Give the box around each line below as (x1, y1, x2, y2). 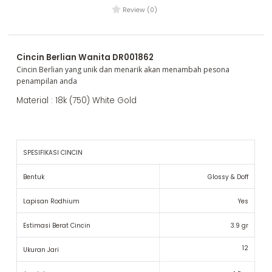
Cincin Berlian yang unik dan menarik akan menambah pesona (16, 64, 230, 75)
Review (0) (121, 5, 157, 15)
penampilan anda (16, 75, 78, 86)
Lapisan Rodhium (23, 196, 80, 206)
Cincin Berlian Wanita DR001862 (16, 51, 154, 63)
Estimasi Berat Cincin (23, 220, 91, 230)
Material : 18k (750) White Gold (16, 95, 137, 107)
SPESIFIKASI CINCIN (23, 148, 83, 157)
